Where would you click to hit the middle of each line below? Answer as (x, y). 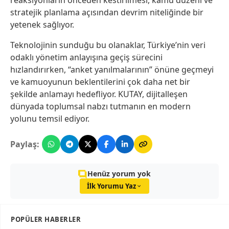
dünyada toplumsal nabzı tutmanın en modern (100, 107)
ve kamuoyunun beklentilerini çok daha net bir (100, 82)
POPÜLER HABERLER (46, 220)
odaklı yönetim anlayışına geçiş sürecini (86, 58)
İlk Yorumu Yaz (111, 186)
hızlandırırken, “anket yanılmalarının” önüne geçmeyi (112, 70)
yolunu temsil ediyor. (50, 119)
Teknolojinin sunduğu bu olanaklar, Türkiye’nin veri (108, 45)
